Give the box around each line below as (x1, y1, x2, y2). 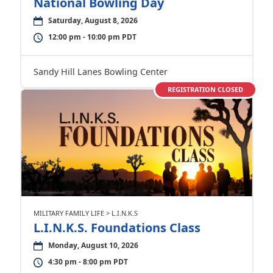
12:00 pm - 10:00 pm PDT (48, 31, 136, 42)
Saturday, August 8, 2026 (48, 15, 138, 26)
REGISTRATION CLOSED (167, 84, 243, 94)
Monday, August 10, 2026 (48, 239, 138, 250)
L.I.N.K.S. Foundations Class (33, 219, 200, 236)
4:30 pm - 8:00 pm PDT (48, 256, 128, 267)
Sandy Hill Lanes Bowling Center (33, 65, 168, 77)
